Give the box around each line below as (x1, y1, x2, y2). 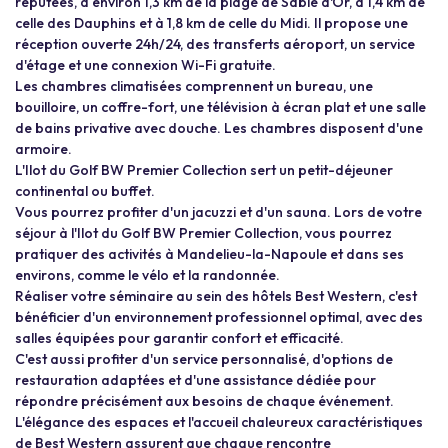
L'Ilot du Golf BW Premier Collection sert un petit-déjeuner (15, 161, 393, 179)
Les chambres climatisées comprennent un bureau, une (15, 77, 373, 95)
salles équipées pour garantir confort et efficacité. (15, 329, 344, 347)
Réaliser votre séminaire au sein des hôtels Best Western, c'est (15, 287, 417, 305)
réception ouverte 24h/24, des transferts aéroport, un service (15, 35, 415, 53)
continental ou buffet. (15, 182, 155, 200)
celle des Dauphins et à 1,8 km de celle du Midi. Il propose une (15, 14, 408, 32)
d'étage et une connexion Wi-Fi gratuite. (15, 56, 276, 74)
